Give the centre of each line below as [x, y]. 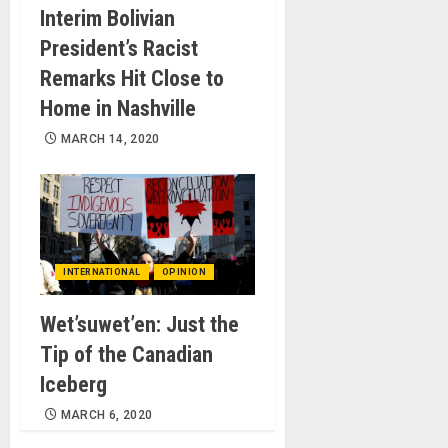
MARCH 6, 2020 [106, 415]
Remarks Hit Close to [132, 79]
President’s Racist [119, 49]
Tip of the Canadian [126, 355]
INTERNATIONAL [102, 272]
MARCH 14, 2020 [110, 139]
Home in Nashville [118, 109]
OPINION [183, 272]
